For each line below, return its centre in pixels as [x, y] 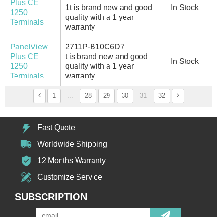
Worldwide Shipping [72, 144]
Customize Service [70, 177]
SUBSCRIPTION [51, 196]
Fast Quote [56, 127]
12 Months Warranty [72, 160]
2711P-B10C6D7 [95, 46]
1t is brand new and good [109, 7]
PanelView [29, 46]
